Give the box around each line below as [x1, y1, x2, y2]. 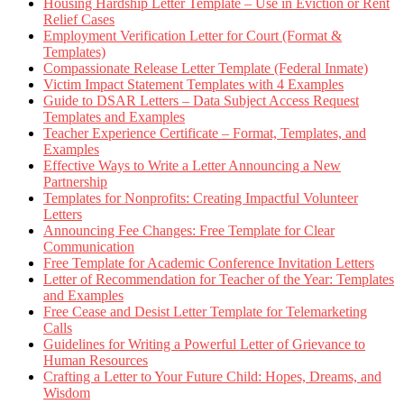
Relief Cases [43, 11, 115, 27]
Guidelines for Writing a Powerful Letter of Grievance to [43, 335, 365, 352]
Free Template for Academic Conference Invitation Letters [43, 254, 374, 271]
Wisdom [43, 384, 90, 400]
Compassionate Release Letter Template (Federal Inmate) [43, 60, 368, 76]
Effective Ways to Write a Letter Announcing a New [43, 157, 341, 173]
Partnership [43, 173, 107, 189]
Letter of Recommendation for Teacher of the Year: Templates [43, 271, 394, 287]
